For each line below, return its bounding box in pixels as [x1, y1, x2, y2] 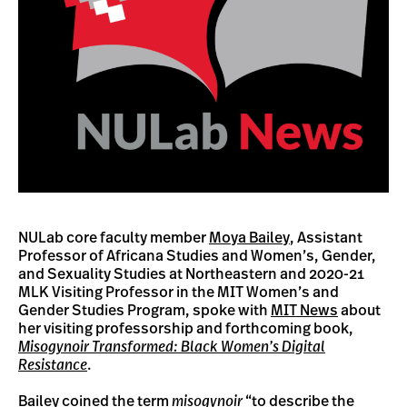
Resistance [18, 358, 87, 372]
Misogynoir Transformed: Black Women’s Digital [18, 340, 325, 354]
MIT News [271, 303, 338, 318]
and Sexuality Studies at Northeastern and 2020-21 [18, 267, 364, 282]
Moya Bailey [209, 231, 290, 245]
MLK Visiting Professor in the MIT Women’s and [18, 285, 339, 300]
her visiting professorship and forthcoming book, [18, 322, 353, 336]
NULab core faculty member [18, 231, 209, 245]
